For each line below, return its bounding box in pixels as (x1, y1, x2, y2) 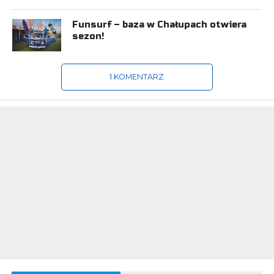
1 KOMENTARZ (109, 72, 165, 82)
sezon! (72, 31, 107, 42)
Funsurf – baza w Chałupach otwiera (72, 19, 247, 30)
